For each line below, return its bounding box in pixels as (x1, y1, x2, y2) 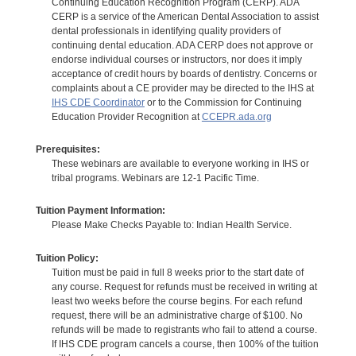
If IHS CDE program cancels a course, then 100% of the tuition (51, 338, 319, 350)
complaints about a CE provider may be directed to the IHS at (51, 82, 314, 94)
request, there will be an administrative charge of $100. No (51, 309, 303, 321)
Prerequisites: (35, 143, 100, 155)
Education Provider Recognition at (51, 110, 202, 122)
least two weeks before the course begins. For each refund (51, 295, 303, 307)
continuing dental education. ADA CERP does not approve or (51, 39, 313, 51)
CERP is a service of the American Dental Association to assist (51, 10, 319, 22)
